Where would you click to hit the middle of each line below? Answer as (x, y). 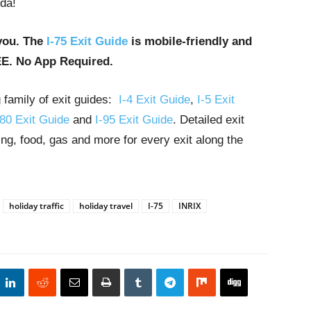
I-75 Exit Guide (87, 41)
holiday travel (106, 206)
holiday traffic (36, 206)
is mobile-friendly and (190, 41)
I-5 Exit (216, 100)
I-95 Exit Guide (134, 120)
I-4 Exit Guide (154, 100)
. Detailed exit (209, 120)
